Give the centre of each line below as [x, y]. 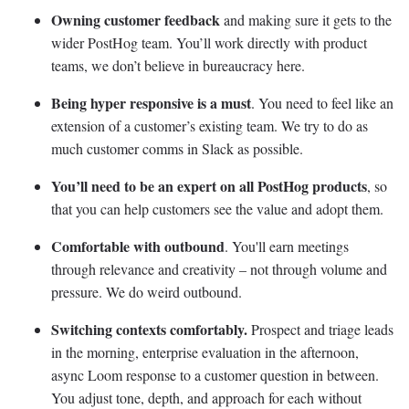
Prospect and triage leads [320, 329]
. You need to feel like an [322, 102]
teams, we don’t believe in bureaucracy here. [178, 65]
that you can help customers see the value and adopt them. [217, 208]
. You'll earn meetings [287, 246]
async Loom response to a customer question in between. [215, 374]
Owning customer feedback [136, 19]
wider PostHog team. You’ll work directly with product [209, 42]
